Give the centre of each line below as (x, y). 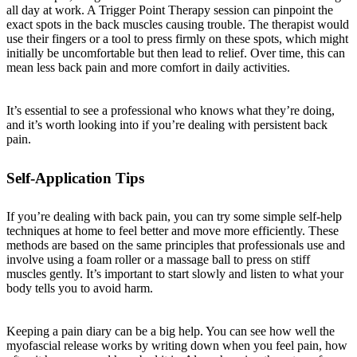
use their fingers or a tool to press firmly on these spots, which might (177, 38)
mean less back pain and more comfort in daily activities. (148, 67)
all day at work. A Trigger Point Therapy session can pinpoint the (170, 10)
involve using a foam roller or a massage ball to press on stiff (158, 260)
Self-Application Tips (75, 178)
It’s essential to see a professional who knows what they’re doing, (171, 110)
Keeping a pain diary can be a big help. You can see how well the (171, 331)
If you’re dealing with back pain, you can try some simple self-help (174, 217)
